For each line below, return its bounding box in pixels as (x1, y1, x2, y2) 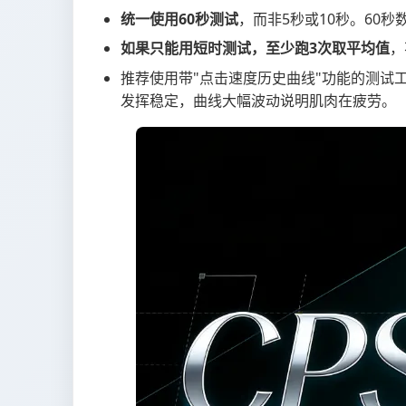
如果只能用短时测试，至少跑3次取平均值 (121, 38, 390, 59)
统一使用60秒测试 (121, 9, 238, 30)
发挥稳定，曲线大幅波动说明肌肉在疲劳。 (121, 90, 396, 111)
